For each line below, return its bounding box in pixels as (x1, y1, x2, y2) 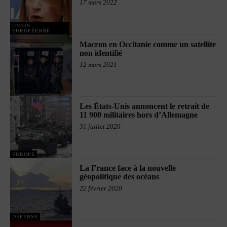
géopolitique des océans (80, 172, 160, 181)
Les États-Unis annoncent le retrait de (80, 101, 210, 110)
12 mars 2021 (80, 60, 118, 68)
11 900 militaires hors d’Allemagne (80, 110, 198, 119)
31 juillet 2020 (80, 122, 121, 130)
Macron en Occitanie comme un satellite (80, 40, 216, 49)
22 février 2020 (80, 184, 123, 193)
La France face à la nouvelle (80, 164, 176, 173)
